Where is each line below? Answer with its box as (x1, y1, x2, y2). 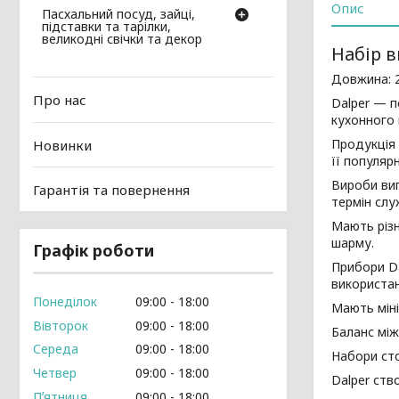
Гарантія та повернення (33, 181, 190, 199)
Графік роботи (33, 240, 154, 261)
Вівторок (33, 316, 88, 334)
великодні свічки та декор (42, 30, 202, 48)
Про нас (33, 91, 86, 110)
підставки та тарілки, (42, 18, 171, 36)
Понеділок (33, 292, 97, 310)
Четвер (33, 364, 77, 381)
